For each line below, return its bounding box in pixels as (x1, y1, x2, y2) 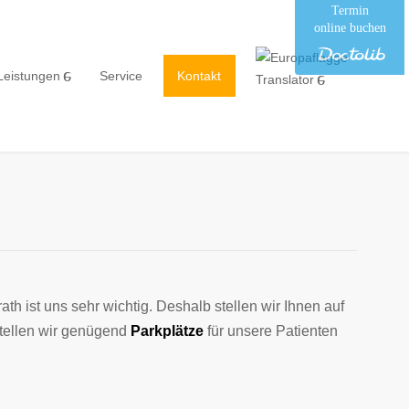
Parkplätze (131, 323, 204, 339)
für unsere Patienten (204, 323, 338, 339)
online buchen (313, 21, 386, 35)
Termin (330, 4, 369, 17)
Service (100, 68, 142, 83)
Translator (256, 72, 314, 87)
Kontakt (177, 68, 221, 83)
